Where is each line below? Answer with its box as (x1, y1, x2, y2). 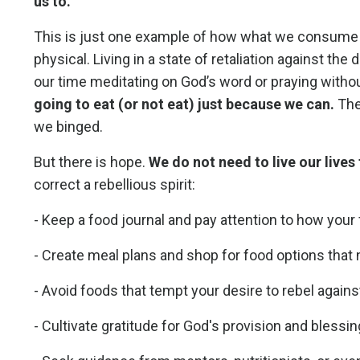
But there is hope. (34, 153, 145, 170)
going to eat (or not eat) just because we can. (34, 95, 334, 112)
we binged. (34, 117, 103, 135)
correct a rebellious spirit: (34, 175, 195, 193)
